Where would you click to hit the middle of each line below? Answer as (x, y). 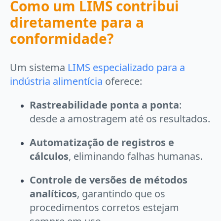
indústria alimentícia (56, 81)
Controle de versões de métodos (109, 180)
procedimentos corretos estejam (104, 207)
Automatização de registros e (102, 142)
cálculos (49, 156)
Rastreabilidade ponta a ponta (104, 105)
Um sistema (39, 67)
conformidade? (62, 38)
